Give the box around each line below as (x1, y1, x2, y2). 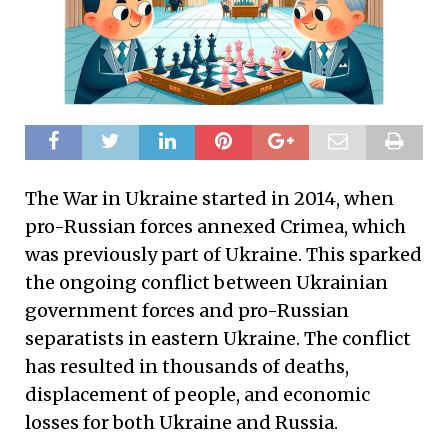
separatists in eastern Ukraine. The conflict (25, 326, 411, 350)
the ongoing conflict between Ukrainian (25, 270, 388, 294)
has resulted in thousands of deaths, (25, 354, 349, 378)
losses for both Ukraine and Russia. (25, 410, 338, 434)
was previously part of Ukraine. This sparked (25, 242, 422, 266)
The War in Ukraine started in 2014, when (25, 186, 394, 210)
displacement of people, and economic (25, 382, 370, 406)
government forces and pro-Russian (25, 298, 349, 322)
